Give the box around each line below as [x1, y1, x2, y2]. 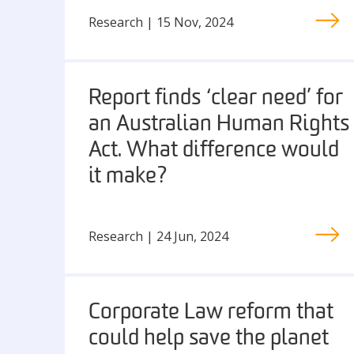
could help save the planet [88, 328, 329, 350]
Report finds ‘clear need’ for [88, 88, 343, 110]
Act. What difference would [88, 140, 339, 162]
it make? [88, 166, 168, 188]
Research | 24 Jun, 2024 [88, 227, 228, 245]
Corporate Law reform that [88, 302, 333, 324]
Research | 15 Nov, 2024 [88, 13, 233, 31]
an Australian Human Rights [88, 114, 349, 136]
